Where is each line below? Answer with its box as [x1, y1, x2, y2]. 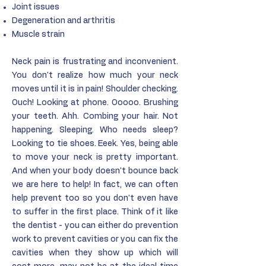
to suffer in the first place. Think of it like [12, 208, 178, 216]
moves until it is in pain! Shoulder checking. [12, 85, 178, 93]
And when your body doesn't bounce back [12, 167, 178, 175]
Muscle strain [12, 30, 65, 39]
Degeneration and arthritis [12, 17, 115, 25]
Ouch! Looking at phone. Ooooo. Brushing [12, 99, 178, 107]
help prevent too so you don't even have [12, 194, 178, 202]
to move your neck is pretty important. [12, 153, 178, 161]
